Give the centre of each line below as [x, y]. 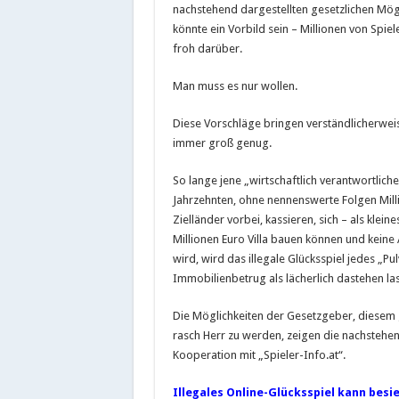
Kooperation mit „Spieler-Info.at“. [259, 354]
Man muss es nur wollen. [235, 85]
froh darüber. [207, 48]
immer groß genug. [222, 142]
